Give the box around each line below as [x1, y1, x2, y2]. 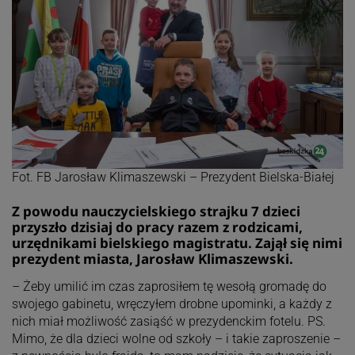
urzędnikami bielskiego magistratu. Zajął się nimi [11, 234, 342, 253]
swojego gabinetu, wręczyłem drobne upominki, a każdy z [11, 296, 332, 312]
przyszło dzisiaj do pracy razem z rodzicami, [11, 218, 303, 237]
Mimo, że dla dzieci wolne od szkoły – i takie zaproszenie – [11, 331, 341, 347]
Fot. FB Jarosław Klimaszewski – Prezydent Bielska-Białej [11, 170, 334, 185]
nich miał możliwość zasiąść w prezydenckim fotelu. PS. [11, 314, 326, 330]
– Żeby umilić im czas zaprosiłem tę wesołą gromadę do [11, 279, 326, 295]
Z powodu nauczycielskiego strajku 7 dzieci [11, 202, 300, 221]
